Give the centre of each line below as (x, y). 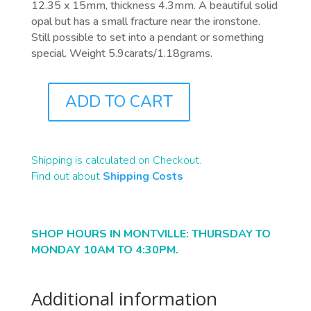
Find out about (65, 177)
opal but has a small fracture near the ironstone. (145, 21)
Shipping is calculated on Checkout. (116, 161)
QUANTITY (55, 125)
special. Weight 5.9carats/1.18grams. (123, 53)
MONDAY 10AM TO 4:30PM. (106, 250)
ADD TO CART (119, 102)
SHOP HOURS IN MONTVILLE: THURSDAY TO (151, 234)
